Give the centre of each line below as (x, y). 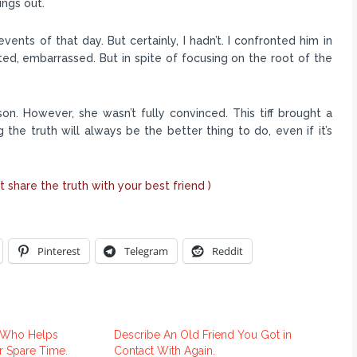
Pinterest (59, 251)
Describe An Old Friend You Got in (202, 335)
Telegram (146, 251)
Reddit (227, 251)
